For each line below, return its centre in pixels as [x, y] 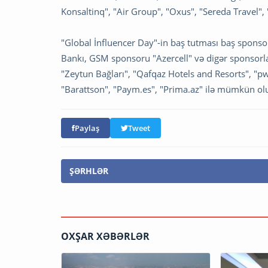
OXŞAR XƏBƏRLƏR [105, 237]
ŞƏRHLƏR [89, 171]
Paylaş [87, 128]
